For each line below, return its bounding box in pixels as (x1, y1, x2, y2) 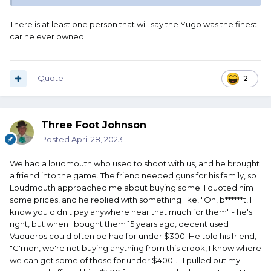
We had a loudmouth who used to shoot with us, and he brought (10, 158, 260, 169)
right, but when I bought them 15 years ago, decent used (10, 219, 229, 229)
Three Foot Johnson (41, 119, 146, 131)
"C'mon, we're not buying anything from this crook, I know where (10, 243, 261, 253)
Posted (41, 134, 71, 145)
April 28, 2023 (71, 134, 123, 145)
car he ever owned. (10, 31, 86, 42)
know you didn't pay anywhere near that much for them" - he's (10, 207, 252, 217)
